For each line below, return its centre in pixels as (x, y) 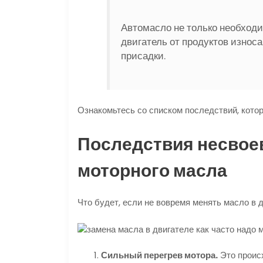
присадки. (144, 56)
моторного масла (152, 171)
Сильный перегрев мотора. (159, 255)
